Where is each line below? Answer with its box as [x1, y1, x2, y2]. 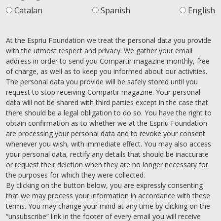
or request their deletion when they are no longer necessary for [6, 160, 208, 170]
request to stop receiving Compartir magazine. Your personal [6, 87, 200, 97]
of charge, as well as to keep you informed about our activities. [6, 67, 207, 76]
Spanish [100, 4, 130, 16]
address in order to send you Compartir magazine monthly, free [6, 56, 210, 66]
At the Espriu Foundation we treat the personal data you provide [6, 36, 211, 45]
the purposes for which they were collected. [6, 170, 147, 180]
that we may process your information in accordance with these [6, 191, 210, 201]
